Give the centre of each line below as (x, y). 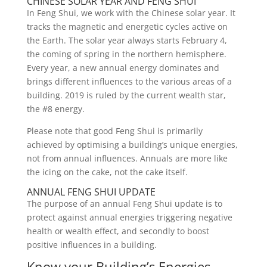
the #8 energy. (55, 109)
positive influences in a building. (93, 245)
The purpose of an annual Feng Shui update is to (124, 204)
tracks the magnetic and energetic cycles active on (127, 27)
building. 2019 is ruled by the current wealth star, (126, 95)
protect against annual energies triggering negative (129, 217)
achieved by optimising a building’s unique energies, (132, 145)
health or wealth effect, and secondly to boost (118, 231)
